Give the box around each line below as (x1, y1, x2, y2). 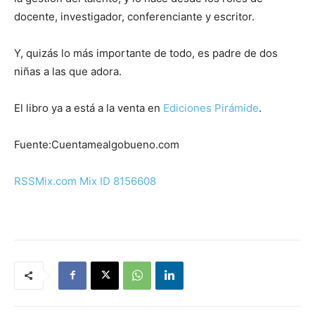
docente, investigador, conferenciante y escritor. (14, 9, 255, 23)
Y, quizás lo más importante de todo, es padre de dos (14, 46, 278, 60)
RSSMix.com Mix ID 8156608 (14, 174, 156, 188)
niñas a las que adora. (14, 64, 122, 78)
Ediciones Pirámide (163, 101, 259, 115)
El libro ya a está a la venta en (14, 101, 163, 115)
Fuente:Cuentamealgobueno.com (14, 137, 179, 151)
